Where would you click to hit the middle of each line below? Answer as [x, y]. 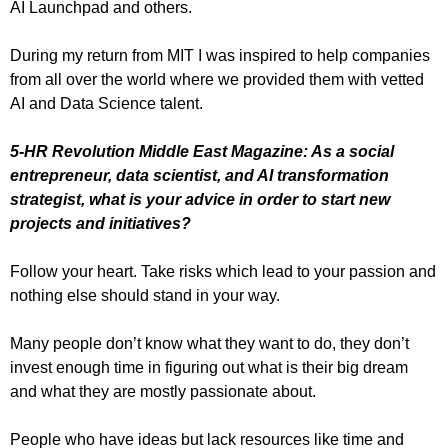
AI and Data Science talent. [106, 103]
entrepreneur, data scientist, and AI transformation [199, 175]
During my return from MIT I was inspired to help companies [220, 55]
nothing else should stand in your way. [145, 295]
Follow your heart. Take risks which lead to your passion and [223, 271]
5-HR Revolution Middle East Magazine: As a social [202, 151]
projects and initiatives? [100, 223]
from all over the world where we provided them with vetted [217, 79]
